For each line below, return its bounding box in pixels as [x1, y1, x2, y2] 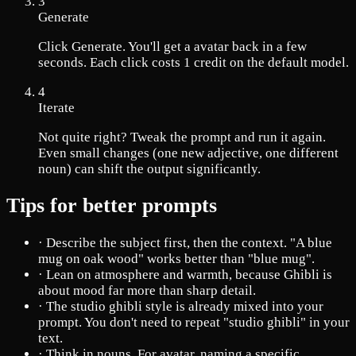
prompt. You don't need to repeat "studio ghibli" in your [38, 314, 350, 330]
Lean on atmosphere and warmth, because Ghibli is [46, 266, 332, 282]
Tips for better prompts [6, 194, 217, 218]
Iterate [38, 100, 75, 116]
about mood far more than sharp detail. [38, 282, 256, 298]
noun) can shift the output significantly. [38, 161, 261, 177]
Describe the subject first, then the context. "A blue [46, 234, 332, 250]
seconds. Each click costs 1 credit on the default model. [38, 55, 349, 71]
